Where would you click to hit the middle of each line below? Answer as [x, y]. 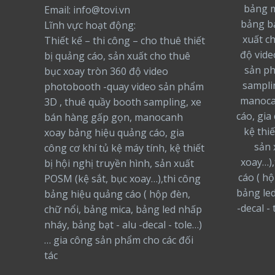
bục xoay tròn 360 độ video [106, 71]
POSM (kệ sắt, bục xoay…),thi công [122, 178]
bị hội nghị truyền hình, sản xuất [119, 163]
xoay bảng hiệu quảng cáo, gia [114, 132]
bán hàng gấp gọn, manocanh [114, 117]
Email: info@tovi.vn [87, 10]
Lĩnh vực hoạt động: [90, 25]
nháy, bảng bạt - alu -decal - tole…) [123, 224]
